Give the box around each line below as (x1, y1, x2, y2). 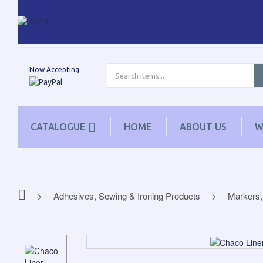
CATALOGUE (31, 122, 85, 132)
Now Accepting (29, 65, 79, 73)
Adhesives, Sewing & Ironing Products (53, 190, 200, 202)
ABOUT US (180, 122, 227, 132)
